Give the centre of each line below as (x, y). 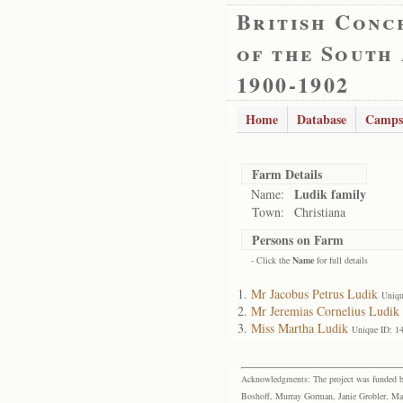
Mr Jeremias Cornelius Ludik (325, 311)
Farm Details (287, 174)
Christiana (320, 212)
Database (322, 119)
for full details (341, 260)
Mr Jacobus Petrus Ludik (314, 294)
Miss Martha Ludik (300, 328)
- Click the (272, 260)
